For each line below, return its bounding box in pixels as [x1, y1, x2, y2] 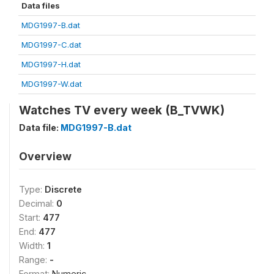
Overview [19, 150, 72, 163]
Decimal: [19, 198, 56, 209]
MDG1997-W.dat [21, 79, 82, 89]
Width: [19, 240, 47, 251]
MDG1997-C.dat [21, 40, 81, 50]
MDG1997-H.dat [21, 59, 81, 69]
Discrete [45, 184, 82, 194]
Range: [19, 254, 50, 265]
